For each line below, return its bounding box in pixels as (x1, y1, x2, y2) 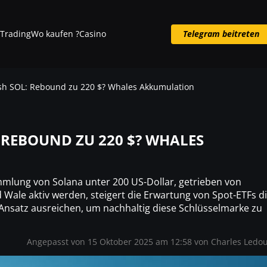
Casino (79, 28, 106, 39)
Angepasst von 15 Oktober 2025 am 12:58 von (27, 236, 211, 247)
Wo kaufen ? (30, 28, 79, 39)
